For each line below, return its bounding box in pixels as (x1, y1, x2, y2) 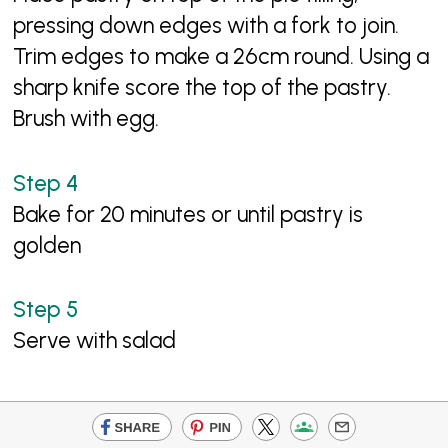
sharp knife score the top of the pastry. (13, 74, 392, 102)
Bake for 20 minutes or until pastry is (13, 200, 364, 228)
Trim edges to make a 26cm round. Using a (13, 43, 430, 71)
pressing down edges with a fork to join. (13, 12, 400, 40)
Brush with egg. (13, 105, 160, 133)
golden (13, 231, 82, 259)
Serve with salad (13, 327, 177, 355)
